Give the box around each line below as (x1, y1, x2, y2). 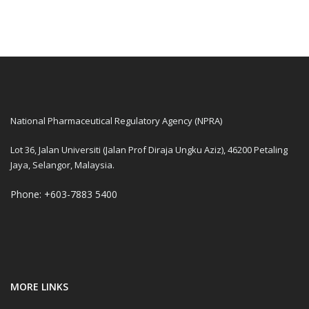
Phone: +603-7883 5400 (10, 188, 117, 201)
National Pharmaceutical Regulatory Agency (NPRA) (10, 114, 222, 128)
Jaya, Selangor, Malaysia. (10, 159, 114, 172)
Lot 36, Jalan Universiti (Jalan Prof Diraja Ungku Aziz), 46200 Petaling (10, 143, 288, 157)
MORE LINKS (10, 280, 68, 294)
